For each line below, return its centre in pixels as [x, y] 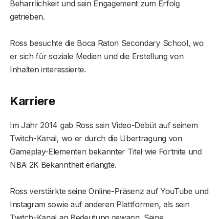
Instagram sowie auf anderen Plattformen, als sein [100, 204]
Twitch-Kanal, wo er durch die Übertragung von [96, 138]
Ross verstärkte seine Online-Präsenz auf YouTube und [109, 191]
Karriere [33, 101]
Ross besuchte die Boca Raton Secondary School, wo [107, 43]
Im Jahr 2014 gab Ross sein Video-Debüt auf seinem [104, 125]
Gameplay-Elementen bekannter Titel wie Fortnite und [106, 151]
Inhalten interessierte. [48, 70]
